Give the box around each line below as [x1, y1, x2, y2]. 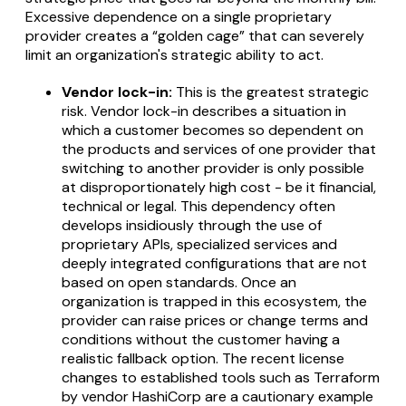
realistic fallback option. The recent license [62, 348, 344, 368]
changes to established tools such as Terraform [62, 367, 380, 387]
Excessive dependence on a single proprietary [25, 6, 332, 26]
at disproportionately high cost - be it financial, [62, 177, 376, 197]
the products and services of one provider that [62, 139, 376, 159]
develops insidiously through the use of [62, 215, 322, 235]
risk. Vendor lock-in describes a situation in [62, 101, 346, 121]
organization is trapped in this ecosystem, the [62, 291, 367, 311]
